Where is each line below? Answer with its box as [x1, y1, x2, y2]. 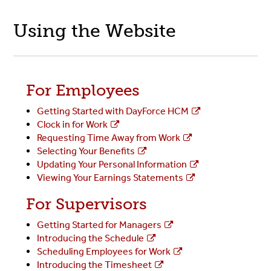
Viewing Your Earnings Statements [36, 172, 183, 184]
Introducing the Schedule [36, 232, 144, 244]
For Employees [25, 81, 140, 100]
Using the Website [13, 20, 177, 42]
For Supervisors [25, 195, 147, 214]
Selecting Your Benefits [36, 145, 135, 157]
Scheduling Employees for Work [36, 246, 171, 258]
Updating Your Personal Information [36, 158, 187, 171]
